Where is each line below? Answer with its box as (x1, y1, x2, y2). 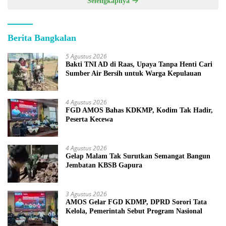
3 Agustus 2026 (66, 189, 107, 198)
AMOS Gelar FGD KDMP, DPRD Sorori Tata (66, 198, 207, 206)
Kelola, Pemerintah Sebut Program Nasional (66, 207, 202, 215)
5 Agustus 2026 (66, 51, 107, 61)
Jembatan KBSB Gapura (66, 161, 142, 169)
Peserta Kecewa (66, 115, 113, 123)
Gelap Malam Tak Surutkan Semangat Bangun (66, 152, 210, 160)
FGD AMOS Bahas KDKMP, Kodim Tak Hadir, (66, 106, 213, 114)
